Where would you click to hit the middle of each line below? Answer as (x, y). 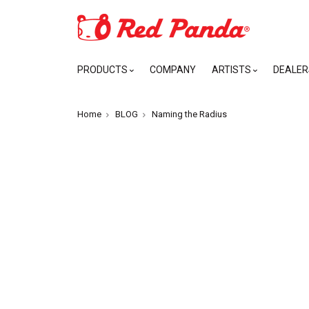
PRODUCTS (103, 70)
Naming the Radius (189, 114)
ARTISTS (232, 70)
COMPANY (173, 70)
